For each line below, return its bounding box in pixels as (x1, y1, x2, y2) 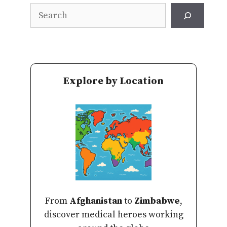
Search (30, 4, 59, 16)
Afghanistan (69, 195, 122, 207)
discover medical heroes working (44, 209, 183, 221)
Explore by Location (63, 75, 164, 88)
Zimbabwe (134, 195, 180, 207)
